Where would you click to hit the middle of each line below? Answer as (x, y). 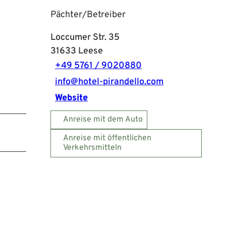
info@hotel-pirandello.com (109, 82)
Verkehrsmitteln (92, 148)
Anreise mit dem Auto (103, 119)
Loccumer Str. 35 (85, 37)
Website (71, 98)
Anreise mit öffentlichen (107, 138)
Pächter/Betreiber (88, 15)
